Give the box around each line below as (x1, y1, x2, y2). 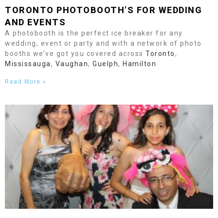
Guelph (92, 60, 118, 68)
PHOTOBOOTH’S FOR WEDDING (54, 5, 202, 15)
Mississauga (5, 60, 51, 68)
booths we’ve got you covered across (5, 50, 145, 57)
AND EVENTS (5, 17, 66, 27)
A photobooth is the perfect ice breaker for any (5, 29, 183, 37)
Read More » (5, 78, 47, 85)
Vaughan (55, 60, 88, 68)
